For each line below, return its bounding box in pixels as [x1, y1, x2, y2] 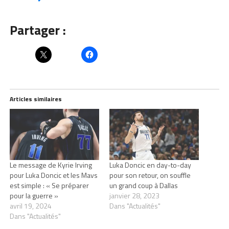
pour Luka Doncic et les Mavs [9, 170, 98, 181]
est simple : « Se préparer [9, 180, 89, 191]
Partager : [9, 20, 66, 40]
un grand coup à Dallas [109, 180, 178, 191]
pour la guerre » [9, 190, 58, 201]
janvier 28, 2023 [109, 190, 159, 201]
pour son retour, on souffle [109, 170, 191, 181]
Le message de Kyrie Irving [9, 159, 92, 171]
